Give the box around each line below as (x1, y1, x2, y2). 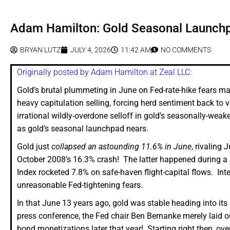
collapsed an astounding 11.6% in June (51, 142, 191, 152)
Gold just (17, 142, 51, 152)
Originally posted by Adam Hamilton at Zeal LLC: (17, 67, 191, 78)
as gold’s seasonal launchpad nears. (17, 124, 148, 134)
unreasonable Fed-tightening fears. (17, 180, 143, 190)
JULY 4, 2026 (70, 46, 111, 54)
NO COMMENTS (161, 46, 211, 54)
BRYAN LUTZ (20, 46, 61, 54)
